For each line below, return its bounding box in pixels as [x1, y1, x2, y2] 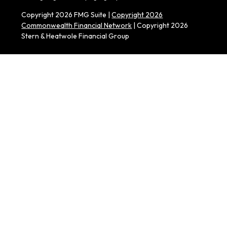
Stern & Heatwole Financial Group [21, 31, 130, 41]
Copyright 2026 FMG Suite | [21, 10, 112, 20]
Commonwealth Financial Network [21, 21, 132, 30]
